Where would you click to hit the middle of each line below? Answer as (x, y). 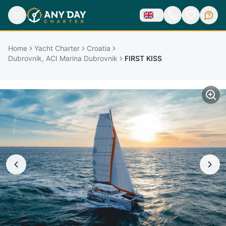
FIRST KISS (143, 58)
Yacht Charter (57, 48)
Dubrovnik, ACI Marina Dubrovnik (63, 58)
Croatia (99, 48)
